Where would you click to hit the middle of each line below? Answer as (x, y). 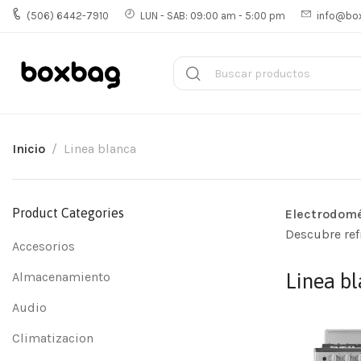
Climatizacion (53, 338)
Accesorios (44, 246)
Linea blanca (100, 149)
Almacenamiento (61, 277)
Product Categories (68, 213)
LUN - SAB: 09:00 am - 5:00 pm (213, 15)
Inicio (29, 149)
